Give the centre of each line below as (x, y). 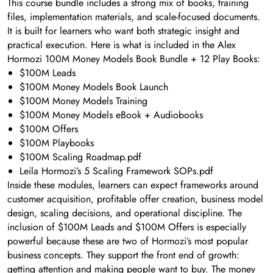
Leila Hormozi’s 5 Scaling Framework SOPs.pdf (116, 171)
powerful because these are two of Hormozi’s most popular (128, 241)
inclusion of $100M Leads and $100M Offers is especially (127, 227)
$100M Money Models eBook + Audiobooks (111, 115)
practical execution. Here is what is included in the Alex (122, 45)
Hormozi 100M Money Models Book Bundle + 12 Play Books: (134, 59)
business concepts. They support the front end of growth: (123, 255)
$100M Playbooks (57, 143)
